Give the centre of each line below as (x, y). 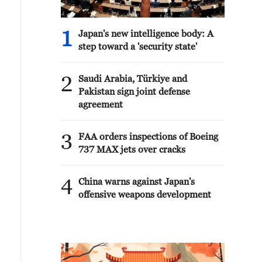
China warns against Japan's (137, 181)
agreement (101, 104)
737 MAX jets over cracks (132, 149)
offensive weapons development (145, 194)
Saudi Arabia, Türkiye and (133, 78)
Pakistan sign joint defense (134, 91)
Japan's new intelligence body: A (146, 33)
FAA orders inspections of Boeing (148, 136)
